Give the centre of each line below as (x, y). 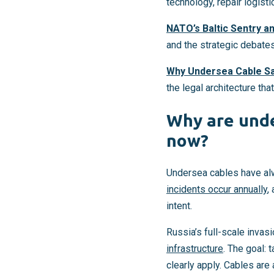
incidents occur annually (217, 190)
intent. (179, 206)
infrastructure (195, 249)
